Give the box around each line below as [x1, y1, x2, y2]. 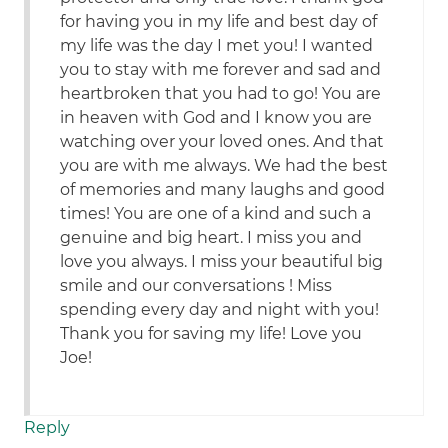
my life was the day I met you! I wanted [60, 36, 374, 56]
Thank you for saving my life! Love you [60, 324, 363, 344]
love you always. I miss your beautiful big [60, 252, 384, 272]
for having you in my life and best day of [60, 12, 378, 32]
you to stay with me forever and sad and [60, 60, 382, 80]
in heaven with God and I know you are [60, 108, 373, 128]
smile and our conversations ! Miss [60, 276, 333, 296]
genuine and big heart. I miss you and [60, 228, 363, 248]
